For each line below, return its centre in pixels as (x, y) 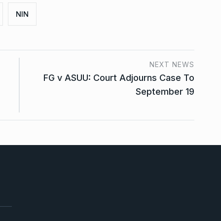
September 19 (165, 91)
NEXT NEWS (172, 64)
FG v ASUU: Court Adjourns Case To (119, 77)
